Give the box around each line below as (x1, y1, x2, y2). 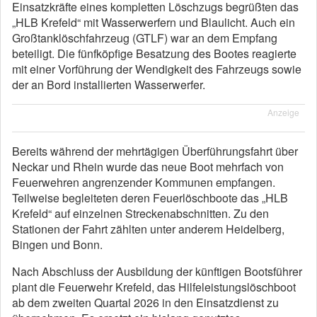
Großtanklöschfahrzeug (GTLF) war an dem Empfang (12, 30, 277, 46)
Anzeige (267, 106, 299, 118)
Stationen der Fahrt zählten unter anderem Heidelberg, (12, 221, 284, 237)
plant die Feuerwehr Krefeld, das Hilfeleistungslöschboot (12, 279, 296, 295)
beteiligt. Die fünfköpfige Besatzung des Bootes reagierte (12, 45, 296, 62)
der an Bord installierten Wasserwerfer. (12, 76, 205, 93)
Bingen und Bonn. (12, 236, 103, 253)
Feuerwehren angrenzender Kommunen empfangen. (12, 174, 275, 190)
